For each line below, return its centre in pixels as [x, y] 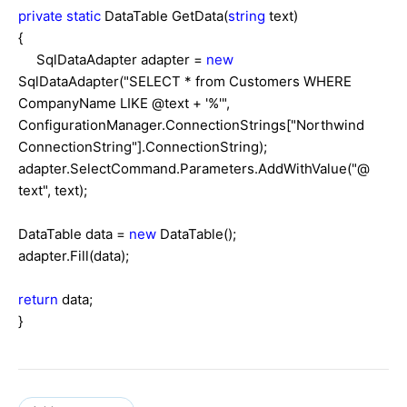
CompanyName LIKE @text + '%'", [124, 103]
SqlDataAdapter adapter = [112, 59]
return [38, 299]
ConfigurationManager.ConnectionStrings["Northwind [191, 124]
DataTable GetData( [164, 15]
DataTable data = [74, 233]
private [40, 15]
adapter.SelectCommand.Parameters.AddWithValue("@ [194, 168]
